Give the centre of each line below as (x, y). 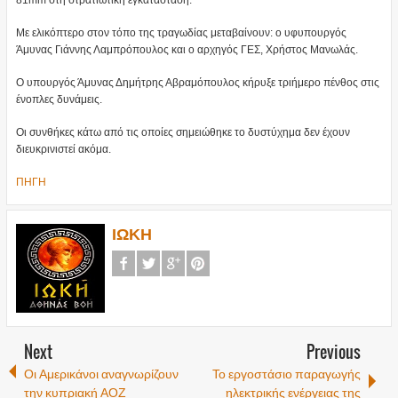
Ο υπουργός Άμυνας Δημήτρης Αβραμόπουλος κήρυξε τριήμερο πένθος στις (197, 83)
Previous (334, 352)
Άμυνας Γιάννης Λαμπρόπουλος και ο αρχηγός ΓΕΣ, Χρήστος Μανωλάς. (187, 50)
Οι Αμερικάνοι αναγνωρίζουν (101, 373)
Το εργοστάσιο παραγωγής (287, 373)
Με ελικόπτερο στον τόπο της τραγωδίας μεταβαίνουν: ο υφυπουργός (181, 33)
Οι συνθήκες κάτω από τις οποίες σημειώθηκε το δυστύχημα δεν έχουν (183, 133)
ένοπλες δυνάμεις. (59, 100)
